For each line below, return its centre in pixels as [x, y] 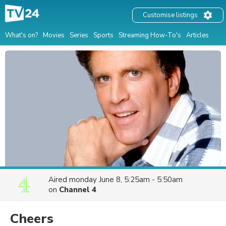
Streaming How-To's [150, 35]
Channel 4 [78, 190]
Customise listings [170, 15]
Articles [197, 35]
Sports [103, 35]
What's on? [21, 35]
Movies [54, 35]
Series [79, 35]
